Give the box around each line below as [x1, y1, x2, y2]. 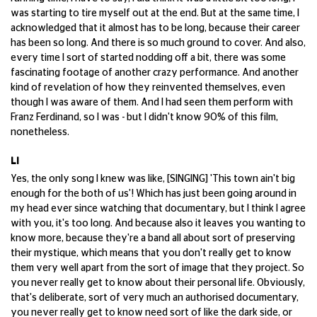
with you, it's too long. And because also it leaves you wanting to [11, 219, 306, 229]
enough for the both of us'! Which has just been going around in [11, 189, 296, 199]
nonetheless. [11, 127, 69, 137]
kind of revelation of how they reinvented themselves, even [11, 83, 285, 93]
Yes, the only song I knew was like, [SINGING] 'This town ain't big [11, 174, 295, 184]
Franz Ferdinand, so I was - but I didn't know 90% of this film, [11, 113, 278, 122]
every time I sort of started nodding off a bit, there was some [11, 53, 286, 63]
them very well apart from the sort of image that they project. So [11, 263, 304, 273]
